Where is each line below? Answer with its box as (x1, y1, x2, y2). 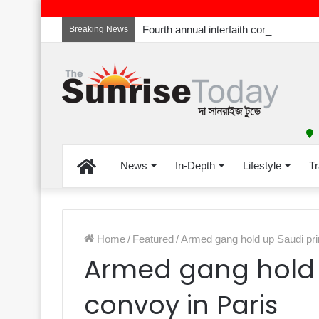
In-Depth (175, 159, 215, 172)
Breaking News (69, 24, 128, 34)
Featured (132, 233, 174, 245)
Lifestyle (243, 159, 281, 172)
